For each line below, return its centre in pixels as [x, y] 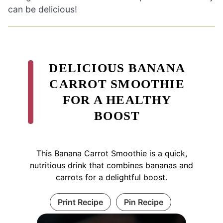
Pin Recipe [143, 202]
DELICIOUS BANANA [117, 68]
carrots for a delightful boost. [111, 177]
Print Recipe [80, 202]
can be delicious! [43, 9]
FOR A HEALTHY [117, 100]
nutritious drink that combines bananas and [111, 165]
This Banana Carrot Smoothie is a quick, [111, 153]
